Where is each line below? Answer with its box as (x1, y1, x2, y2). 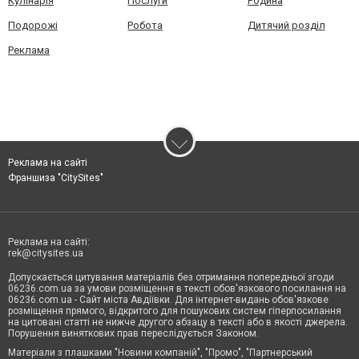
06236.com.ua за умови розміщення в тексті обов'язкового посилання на (8, 283, 346, 295)
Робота (127, 19, 163, 32)
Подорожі (8, 19, 58, 32)
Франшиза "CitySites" (8, 172, 103, 184)
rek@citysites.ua (8, 248, 83, 260)
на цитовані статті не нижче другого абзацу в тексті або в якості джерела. (8, 317, 348, 329)
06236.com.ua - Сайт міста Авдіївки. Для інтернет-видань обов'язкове (8, 294, 329, 306)
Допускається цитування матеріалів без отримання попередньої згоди (8, 272, 334, 284)
